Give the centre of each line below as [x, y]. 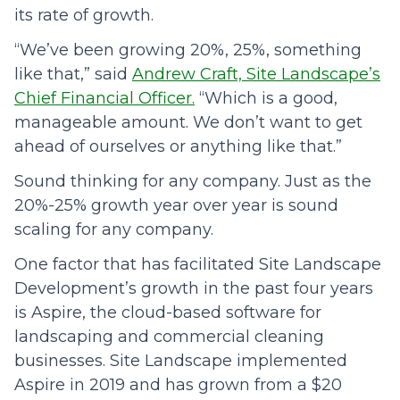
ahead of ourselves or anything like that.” [178, 147]
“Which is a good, [266, 99]
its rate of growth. [84, 16]
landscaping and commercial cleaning [169, 337]
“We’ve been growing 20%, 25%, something [188, 50]
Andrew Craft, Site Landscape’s [256, 75]
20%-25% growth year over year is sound [176, 206]
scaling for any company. [114, 230]
